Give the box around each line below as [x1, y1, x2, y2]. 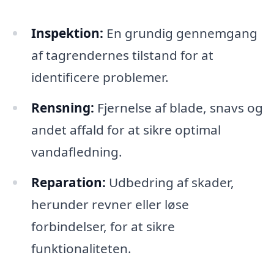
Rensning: [31, 98, 94, 116]
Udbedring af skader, [105, 173, 234, 191]
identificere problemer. [31, 68, 169, 86]
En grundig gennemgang [103, 24, 257, 42]
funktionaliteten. [31, 239, 131, 257]
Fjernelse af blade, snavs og [94, 98, 263, 116]
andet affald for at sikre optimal [31, 120, 221, 138]
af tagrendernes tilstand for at [31, 46, 213, 64]
